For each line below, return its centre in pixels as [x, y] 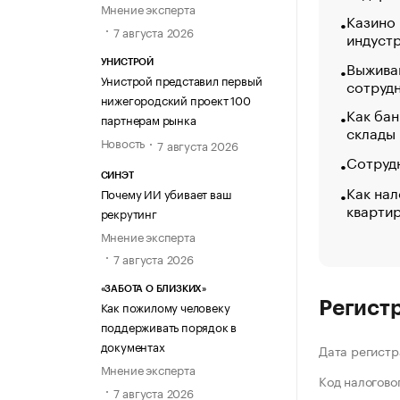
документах [133, 346]
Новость [123, 142]
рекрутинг [129, 213]
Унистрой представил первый [181, 79]
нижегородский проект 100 [175, 99]
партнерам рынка [148, 118]
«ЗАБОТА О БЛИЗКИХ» [153, 289]
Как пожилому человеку [165, 307]
